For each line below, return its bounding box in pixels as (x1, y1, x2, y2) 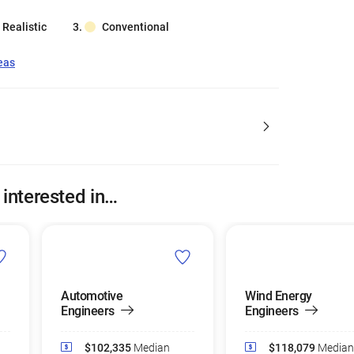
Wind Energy (245, 288, 312, 303)
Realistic (2, 21, 47, 33)
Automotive (61, 288, 122, 303)
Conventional (102, 21, 169, 33)
